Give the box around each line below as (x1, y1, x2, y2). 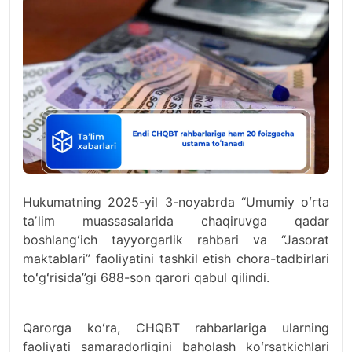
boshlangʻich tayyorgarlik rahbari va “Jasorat (23, 232, 329, 247)
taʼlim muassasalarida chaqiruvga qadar (23, 213, 329, 229)
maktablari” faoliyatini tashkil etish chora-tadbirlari (23, 251, 329, 266)
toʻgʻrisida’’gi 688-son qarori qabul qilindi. (23, 269, 269, 285)
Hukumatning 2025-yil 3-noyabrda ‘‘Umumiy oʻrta (23, 194, 329, 210)
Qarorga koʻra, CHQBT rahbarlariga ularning (23, 320, 329, 335)
